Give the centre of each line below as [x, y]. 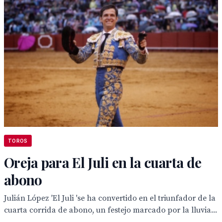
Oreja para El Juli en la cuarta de [103, 162]
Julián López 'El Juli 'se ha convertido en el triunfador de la [110, 198]
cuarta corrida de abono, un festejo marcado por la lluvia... [111, 210]
